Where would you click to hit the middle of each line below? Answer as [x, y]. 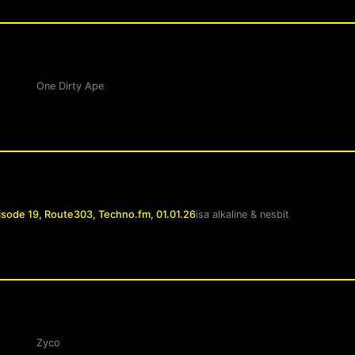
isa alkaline [221, 215]
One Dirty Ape [70, 86]
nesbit [275, 215]
